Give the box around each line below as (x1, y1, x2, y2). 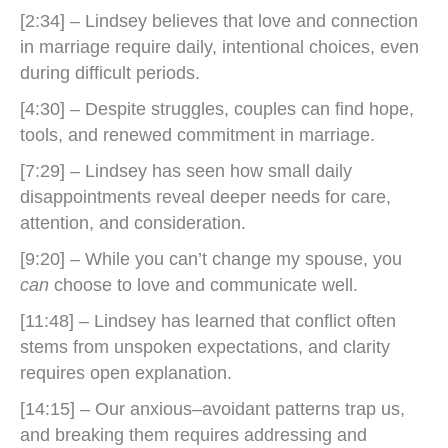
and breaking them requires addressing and (20, 425, 367, 445)
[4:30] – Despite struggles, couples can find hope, (20, 99, 414, 119)
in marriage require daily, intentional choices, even (20, 37, 419, 57)
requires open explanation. (20, 363, 232, 383)
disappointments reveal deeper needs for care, (20, 187, 391, 207)
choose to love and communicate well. (49, 275, 358, 295)
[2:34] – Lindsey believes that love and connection (20, 11, 418, 31)
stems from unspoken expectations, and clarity (20, 337, 390, 357)
